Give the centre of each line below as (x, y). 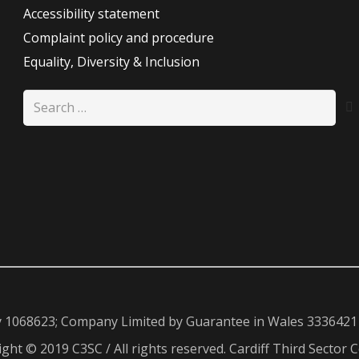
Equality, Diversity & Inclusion (112, 62)
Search (43, 101)
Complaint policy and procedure (119, 38)
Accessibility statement (92, 14)
